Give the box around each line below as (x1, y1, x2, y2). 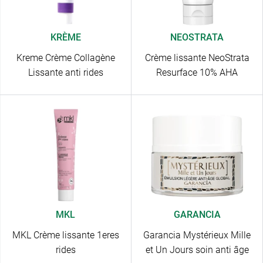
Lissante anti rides (28, 67, 103, 79)
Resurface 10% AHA (156, 67, 238, 79)
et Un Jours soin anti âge (145, 244, 249, 256)
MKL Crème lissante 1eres (12, 230, 119, 241)
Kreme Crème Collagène (16, 52, 115, 64)
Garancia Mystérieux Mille (143, 230, 251, 241)
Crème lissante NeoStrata (144, 52, 249, 64)
